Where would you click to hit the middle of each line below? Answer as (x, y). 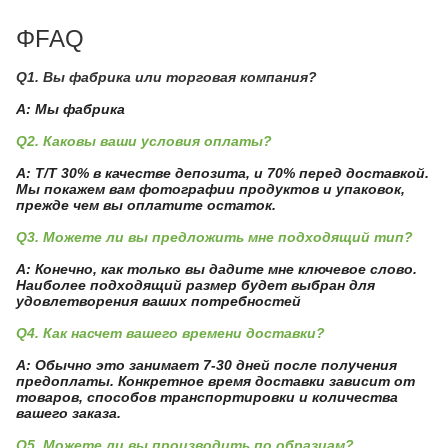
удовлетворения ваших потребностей (158, 301)
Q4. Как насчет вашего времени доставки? (170, 333)
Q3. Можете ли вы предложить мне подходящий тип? (214, 237)
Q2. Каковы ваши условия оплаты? (144, 141)
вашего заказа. (68, 413)
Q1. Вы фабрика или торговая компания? (166, 77)
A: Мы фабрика (70, 109)
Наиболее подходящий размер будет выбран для (195, 285)
